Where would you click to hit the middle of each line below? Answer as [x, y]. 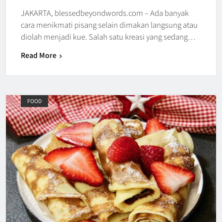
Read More [39, 55]
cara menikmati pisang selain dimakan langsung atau [109, 24]
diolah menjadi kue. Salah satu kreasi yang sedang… [108, 36]
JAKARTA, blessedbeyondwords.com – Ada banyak [105, 12]
